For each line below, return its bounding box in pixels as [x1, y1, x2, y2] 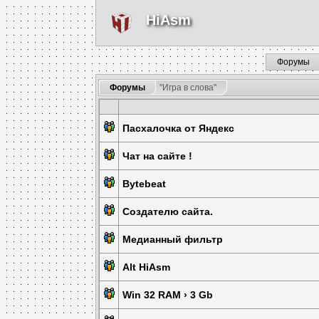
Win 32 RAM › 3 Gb [122, 289, 214, 300]
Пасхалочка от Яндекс [122, 122, 235, 134]
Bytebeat [122, 178, 167, 189]
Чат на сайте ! [122, 150, 193, 162]
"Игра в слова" [159, 83, 217, 93]
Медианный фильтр [122, 234, 224, 245]
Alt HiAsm [122, 261, 171, 273]
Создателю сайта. [122, 206, 214, 217]
